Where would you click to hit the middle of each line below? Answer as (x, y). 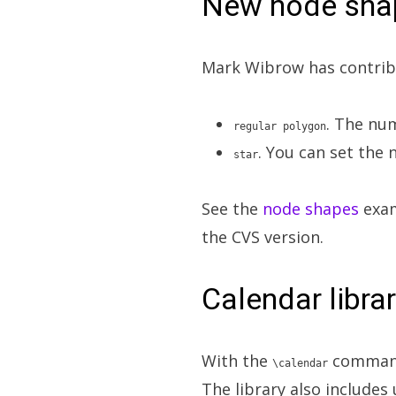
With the (237, 361)
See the (232, 209)
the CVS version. (263, 237)
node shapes (311, 209)
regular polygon (280, 126)
